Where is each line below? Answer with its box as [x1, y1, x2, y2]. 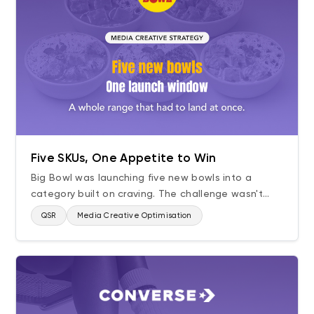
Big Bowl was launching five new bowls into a [30, 171, 252, 183]
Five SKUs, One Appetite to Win [30, 150, 217, 165]
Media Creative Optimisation [76, 210, 192, 220]
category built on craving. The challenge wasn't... [30, 187, 270, 199]
